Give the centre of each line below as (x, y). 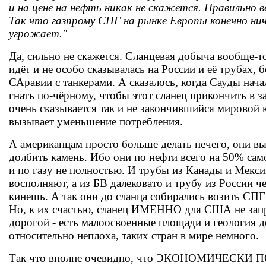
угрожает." (38, 34)
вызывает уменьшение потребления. (96, 121)
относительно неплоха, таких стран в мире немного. (134, 235)
